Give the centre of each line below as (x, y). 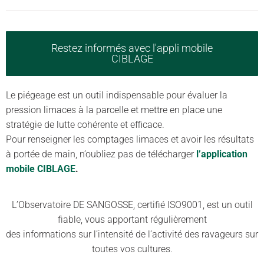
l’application (222, 154)
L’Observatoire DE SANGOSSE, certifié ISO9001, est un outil (132, 204)
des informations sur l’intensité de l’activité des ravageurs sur (132, 234)
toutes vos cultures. (132, 249)
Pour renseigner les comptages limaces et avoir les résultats (130, 139)
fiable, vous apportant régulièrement (132, 219)
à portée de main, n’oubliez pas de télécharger (101, 154)
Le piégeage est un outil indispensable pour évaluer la (117, 95)
